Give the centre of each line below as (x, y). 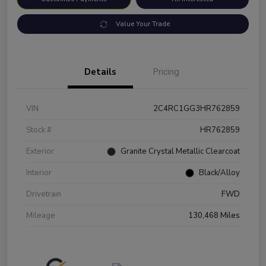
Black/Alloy (219, 173)
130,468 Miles (214, 216)
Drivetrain (44, 194)
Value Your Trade (143, 24)
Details (100, 72)
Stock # (39, 130)
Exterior (40, 152)
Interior (39, 173)
